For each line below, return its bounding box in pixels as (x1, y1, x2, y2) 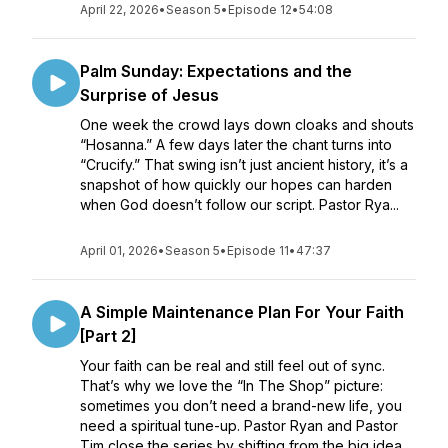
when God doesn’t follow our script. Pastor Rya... (80, 196, 399, 213)
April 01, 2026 (80, 243, 158, 258)
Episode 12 (228, 2, 292, 17)
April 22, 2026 (80, 2, 159, 17)
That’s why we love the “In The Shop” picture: (80, 377, 383, 394)
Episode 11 (227, 243, 289, 258)
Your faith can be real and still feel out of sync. (80, 357, 385, 374)
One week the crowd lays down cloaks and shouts (80, 116, 414, 133)
